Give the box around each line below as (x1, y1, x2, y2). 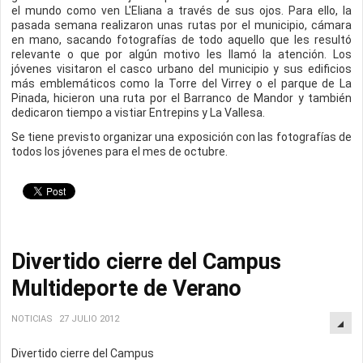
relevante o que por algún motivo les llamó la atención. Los (11, 48, 352, 61)
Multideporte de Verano (11, 275, 241, 301)
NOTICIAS (11, 314, 53, 324)
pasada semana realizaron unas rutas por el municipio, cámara (11, 19, 352, 32)
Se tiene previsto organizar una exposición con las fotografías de (11, 130, 352, 143)
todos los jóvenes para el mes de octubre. (11, 145, 228, 158)
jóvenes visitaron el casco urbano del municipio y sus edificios (11, 62, 352, 75)
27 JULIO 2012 (59, 314, 119, 324)
